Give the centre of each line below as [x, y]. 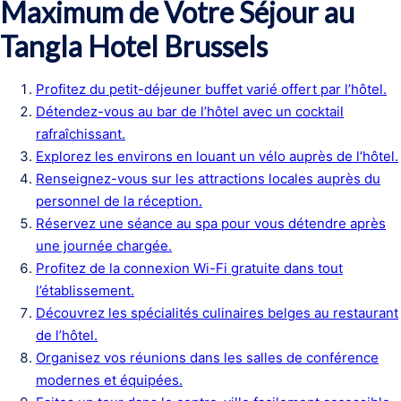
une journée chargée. [104, 246]
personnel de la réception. [119, 201]
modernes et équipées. [109, 380]
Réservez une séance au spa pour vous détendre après [211, 223]
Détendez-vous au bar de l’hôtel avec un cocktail [190, 111]
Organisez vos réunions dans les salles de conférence [207, 358]
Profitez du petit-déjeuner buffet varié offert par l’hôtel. [211, 89]
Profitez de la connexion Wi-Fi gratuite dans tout [189, 268]
